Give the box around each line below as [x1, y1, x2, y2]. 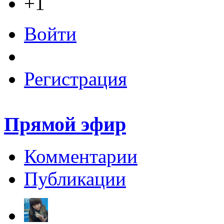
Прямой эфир [4, 112, 126, 135]
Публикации [24, 168, 126, 190]
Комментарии [24, 145, 137, 167]
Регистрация [24, 67, 127, 89]
